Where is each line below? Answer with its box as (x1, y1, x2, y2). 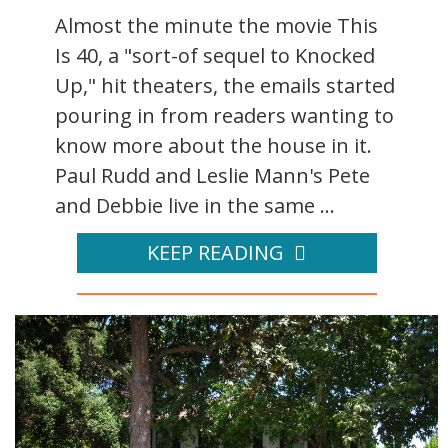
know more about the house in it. (55, 132, 372, 160)
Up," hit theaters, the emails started (55, 72, 395, 100)
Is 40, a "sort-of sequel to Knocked (55, 42, 375, 70)
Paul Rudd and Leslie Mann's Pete (55, 162, 370, 190)
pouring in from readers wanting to (55, 102, 394, 130)
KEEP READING (147, 239, 284, 267)
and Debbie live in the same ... (55, 192, 335, 220)
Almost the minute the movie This (55, 12, 378, 40)
